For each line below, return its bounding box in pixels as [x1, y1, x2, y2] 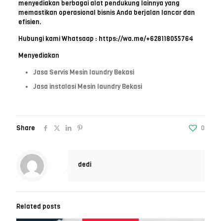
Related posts [16, 202, 60, 211]
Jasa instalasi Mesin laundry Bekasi [33, 82, 142, 91]
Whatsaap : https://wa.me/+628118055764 [61, 35, 193, 43]
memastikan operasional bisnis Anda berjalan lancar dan [18, 8, 195, 17]
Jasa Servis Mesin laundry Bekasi [33, 68, 134, 77]
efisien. [18, 18, 41, 27]
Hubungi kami [18, 35, 62, 43]
